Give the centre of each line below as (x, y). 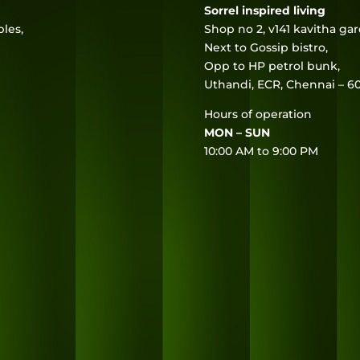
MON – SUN (237, 132)
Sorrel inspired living (264, 10)
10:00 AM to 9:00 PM (261, 151)
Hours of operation (258, 114)
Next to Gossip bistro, (266, 47)
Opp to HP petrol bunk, (272, 65)
